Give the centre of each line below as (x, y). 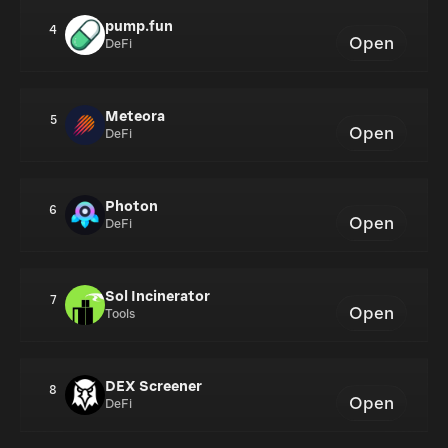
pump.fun (139, 26)
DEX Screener (153, 386)
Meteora (135, 116)
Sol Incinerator (157, 296)
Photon (131, 206)
